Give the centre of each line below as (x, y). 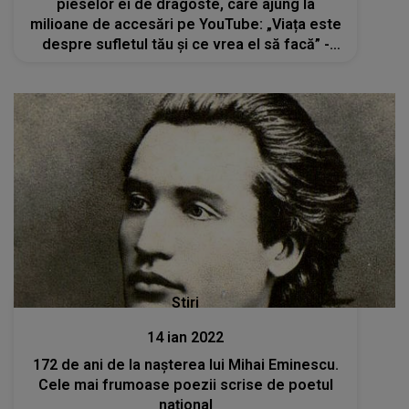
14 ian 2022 (186, 338)
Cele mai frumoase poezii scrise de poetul (185, 385)
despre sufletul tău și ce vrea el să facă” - (185, 44)
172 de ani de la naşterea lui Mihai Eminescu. (185, 365)
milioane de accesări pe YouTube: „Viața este (185, 24)
